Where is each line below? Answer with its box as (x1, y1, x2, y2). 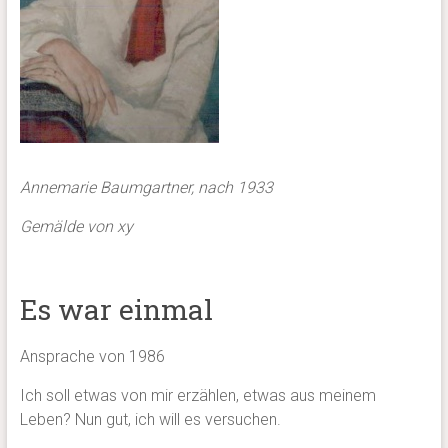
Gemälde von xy (19, 217, 133, 237)
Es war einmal (19, 291, 213, 329)
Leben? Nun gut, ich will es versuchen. (19, 410, 281, 430)
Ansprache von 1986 (19, 347, 165, 367)
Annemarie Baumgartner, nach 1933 (19, 178, 273, 198)
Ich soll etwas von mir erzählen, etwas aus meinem (19, 386, 376, 406)
